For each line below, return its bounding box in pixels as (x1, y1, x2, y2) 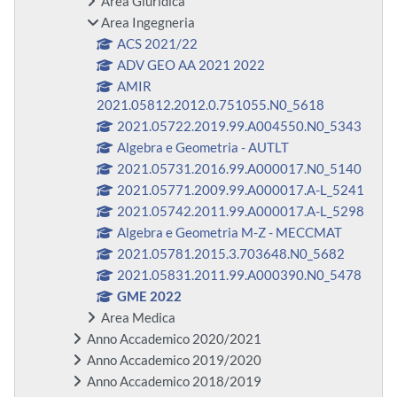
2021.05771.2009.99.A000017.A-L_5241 (117, 183, 365, 198)
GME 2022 (117, 289, 183, 305)
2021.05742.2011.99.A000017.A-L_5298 (117, 204, 365, 220)
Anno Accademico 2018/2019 (87, 374, 261, 390)
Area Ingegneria (101, 15, 195, 31)
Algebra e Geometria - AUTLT (117, 140, 290, 156)
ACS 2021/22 (117, 36, 198, 52)
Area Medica (101, 310, 175, 326)
